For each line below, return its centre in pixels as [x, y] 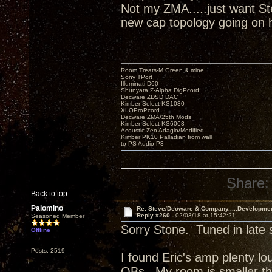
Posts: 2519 [48, 250]
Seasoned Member [58, 216]
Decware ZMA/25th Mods [156, 117]
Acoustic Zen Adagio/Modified [162, 130]
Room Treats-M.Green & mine [162, 70]
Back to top [49, 194]
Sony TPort [137, 77]
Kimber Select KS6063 [153, 124]
